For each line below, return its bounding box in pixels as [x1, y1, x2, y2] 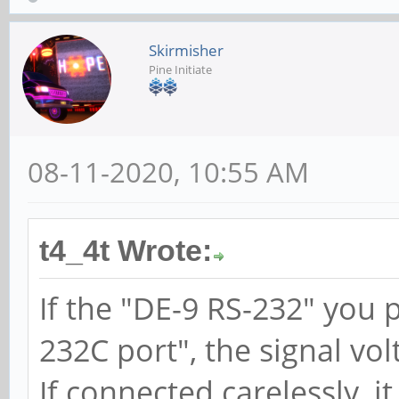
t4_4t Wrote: [39, 234, 212, 268]
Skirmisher [149, 40, 224, 61]
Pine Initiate [149, 61, 212, 78]
